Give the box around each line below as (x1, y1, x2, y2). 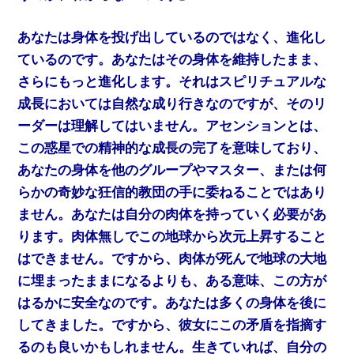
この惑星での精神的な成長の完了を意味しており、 (17, 140, 327, 156)
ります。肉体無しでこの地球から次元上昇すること (17, 228, 327, 244)
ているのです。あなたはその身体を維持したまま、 (17, 51, 327, 67)
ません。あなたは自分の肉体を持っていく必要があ (17, 206, 327, 222)
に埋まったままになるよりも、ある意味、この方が (17, 273, 327, 288)
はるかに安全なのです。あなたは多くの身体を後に (17, 295, 327, 311)
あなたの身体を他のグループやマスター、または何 (17, 162, 327, 178)
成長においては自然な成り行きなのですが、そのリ (17, 96, 327, 111)
